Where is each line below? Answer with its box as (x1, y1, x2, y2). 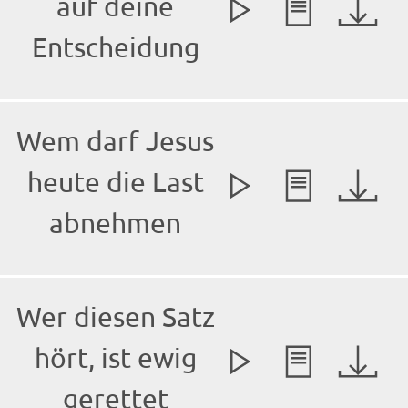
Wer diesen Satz (15, 301, 215, 333)
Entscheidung (31, 31, 199, 64)
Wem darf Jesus (16, 125, 214, 158)
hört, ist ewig (34, 342, 197, 374)
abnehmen (49, 207, 181, 240)
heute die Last (26, 166, 204, 199)
